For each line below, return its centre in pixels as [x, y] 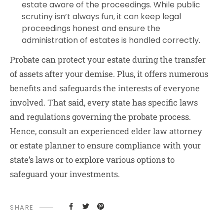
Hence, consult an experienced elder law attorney [106, 131]
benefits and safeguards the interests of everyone [105, 88]
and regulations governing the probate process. [100, 116]
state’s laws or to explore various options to [92, 159]
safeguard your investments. [65, 174]
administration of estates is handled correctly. [111, 40]
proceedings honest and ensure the [91, 28]
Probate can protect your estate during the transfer [108, 59]
